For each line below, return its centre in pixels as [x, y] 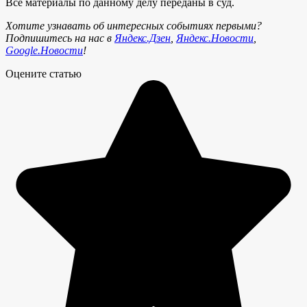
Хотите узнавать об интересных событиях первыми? [134, 25]
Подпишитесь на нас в [60, 38]
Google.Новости [44, 50]
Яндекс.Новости [215, 38]
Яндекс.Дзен [143, 38]
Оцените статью [44, 73]
